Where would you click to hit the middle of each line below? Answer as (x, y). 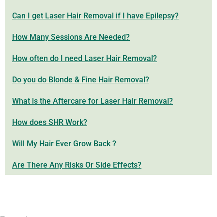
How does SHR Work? (50, 122)
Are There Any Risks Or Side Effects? (77, 165)
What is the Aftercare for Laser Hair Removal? (93, 101)
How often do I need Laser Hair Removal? (85, 58)
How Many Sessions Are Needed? (71, 37)
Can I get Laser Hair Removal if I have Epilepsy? (95, 16)
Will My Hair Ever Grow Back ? (64, 144)
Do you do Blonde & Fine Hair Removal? (81, 80)
